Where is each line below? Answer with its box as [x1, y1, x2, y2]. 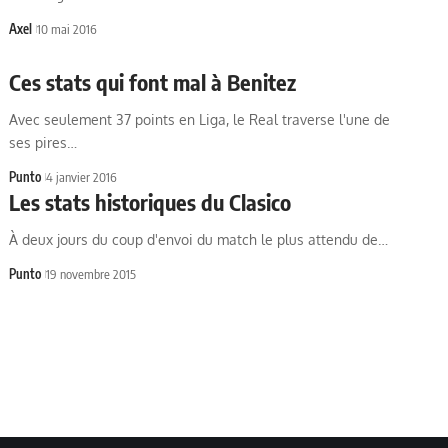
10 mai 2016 [37, 21, 98, 37]
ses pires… [9, 134, 78, 151]
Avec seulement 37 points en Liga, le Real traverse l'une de [9, 111, 391, 128]
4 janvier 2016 [46, 169, 118, 185]
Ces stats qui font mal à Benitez [9, 68, 297, 96]
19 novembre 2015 [46, 266, 137, 282]
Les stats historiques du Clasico [9, 188, 292, 216]
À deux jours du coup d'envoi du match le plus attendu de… [9, 231, 389, 248]
